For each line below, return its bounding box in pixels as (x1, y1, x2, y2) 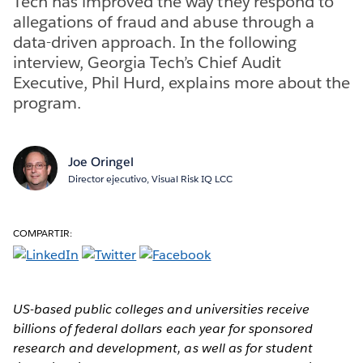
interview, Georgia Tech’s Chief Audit (13, 51, 281, 73)
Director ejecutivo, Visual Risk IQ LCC (67, 171, 233, 186)
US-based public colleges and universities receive (13, 300, 310, 318)
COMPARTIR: (13, 225, 73, 240)
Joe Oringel (67, 153, 134, 169)
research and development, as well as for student (13, 339, 313, 357)
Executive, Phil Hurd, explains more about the (13, 71, 350, 93)
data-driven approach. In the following (13, 31, 297, 53)
